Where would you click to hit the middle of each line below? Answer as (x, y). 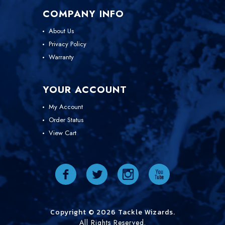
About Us (61, 31)
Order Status (66, 120)
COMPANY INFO (83, 14)
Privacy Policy (68, 44)
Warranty (61, 57)
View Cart (63, 133)
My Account (66, 106)
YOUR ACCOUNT (85, 89)
